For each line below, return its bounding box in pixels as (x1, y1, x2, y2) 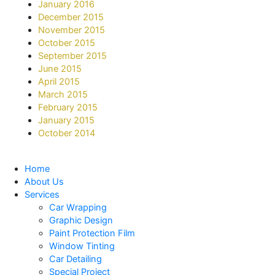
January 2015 (38, 115, 95, 126)
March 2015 (38, 89, 88, 101)
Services (25, 188, 60, 200)
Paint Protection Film (49, 227, 135, 239)
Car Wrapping (49, 201, 107, 213)
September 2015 (38, 50, 107, 62)
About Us (25, 176, 64, 187)
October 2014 (38, 128, 96, 139)
